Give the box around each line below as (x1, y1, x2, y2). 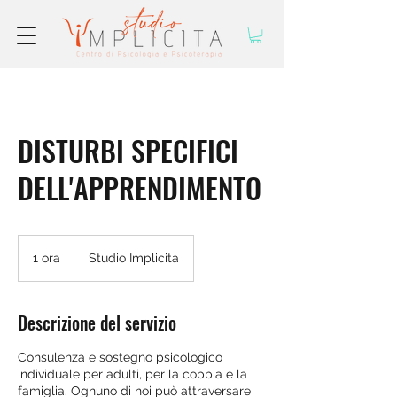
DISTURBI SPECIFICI (18, 129, 238, 172)
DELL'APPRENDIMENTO (18, 167, 261, 209)
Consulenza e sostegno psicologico (18, 350, 222, 365)
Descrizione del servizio (18, 309, 176, 337)
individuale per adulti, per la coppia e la (18, 367, 247, 382)
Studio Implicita (89, 251, 179, 266)
